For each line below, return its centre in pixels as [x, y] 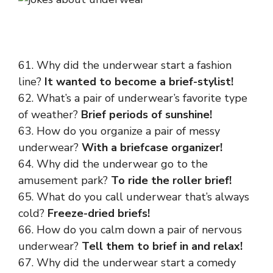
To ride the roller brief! [171, 180]
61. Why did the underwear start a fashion [125, 65]
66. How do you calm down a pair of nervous [130, 230]
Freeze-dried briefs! [99, 213]
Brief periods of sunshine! [147, 115]
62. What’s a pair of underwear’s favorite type [133, 98]
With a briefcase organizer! [152, 147]
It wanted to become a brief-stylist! [139, 82]
